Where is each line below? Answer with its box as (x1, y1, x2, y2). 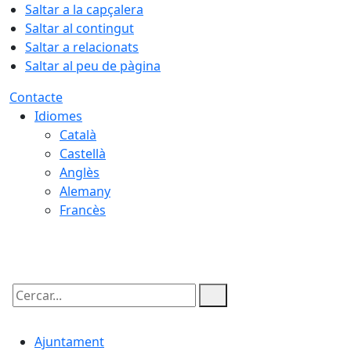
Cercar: (9, 300, 51, 317)
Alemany (60, 183, 110, 200)
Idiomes (34, 107, 82, 125)
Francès (60, 201, 106, 219)
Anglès (60, 164, 100, 181)
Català (60, 126, 96, 143)
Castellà (60, 145, 106, 162)
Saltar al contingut (25, 20, 134, 37)
